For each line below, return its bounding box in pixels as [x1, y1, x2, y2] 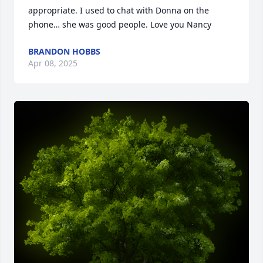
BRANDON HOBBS [28, 46, 100, 58]
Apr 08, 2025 [28, 58, 77, 69]
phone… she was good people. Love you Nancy [28, 19, 211, 31]
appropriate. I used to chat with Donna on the [28, 5, 209, 16]
